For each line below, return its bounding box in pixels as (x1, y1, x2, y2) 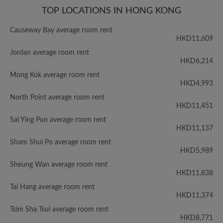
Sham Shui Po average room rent (10, 139, 111, 146)
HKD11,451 (176, 103, 213, 110)
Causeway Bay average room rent (10, 27, 112, 34)
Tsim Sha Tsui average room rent (10, 206, 109, 213)
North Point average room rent (10, 94, 105, 101)
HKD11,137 (176, 125, 213, 132)
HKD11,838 (176, 170, 213, 177)
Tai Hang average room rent (10, 184, 95, 191)
